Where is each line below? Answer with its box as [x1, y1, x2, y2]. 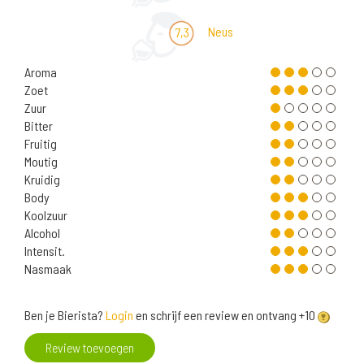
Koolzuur [24, 207, 67, 223]
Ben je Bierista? [24, 307, 106, 323]
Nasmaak [24, 261, 71, 277]
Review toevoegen [45, 340, 134, 356]
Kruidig [24, 171, 60, 188]
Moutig [24, 154, 58, 170]
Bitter [24, 118, 53, 134]
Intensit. [24, 243, 65, 259]
